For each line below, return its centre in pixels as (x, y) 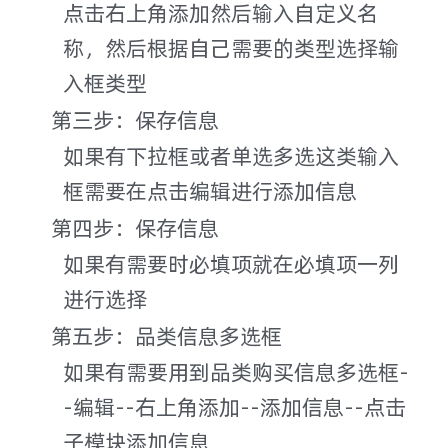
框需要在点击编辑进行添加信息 (209, 190)
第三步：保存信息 (134, 119)
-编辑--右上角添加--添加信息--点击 (234, 406)
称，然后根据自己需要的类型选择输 (230, 47)
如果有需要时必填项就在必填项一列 (230, 263)
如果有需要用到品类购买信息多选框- (235, 371)
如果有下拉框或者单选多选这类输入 (230, 155)
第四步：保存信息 (134, 227)
